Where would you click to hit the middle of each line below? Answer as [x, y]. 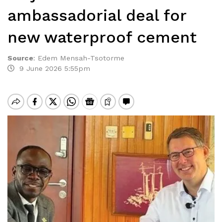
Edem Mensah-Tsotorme [81, 58]
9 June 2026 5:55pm [52, 68]
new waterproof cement [102, 37]
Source [20, 58]
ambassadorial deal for [97, 15]
